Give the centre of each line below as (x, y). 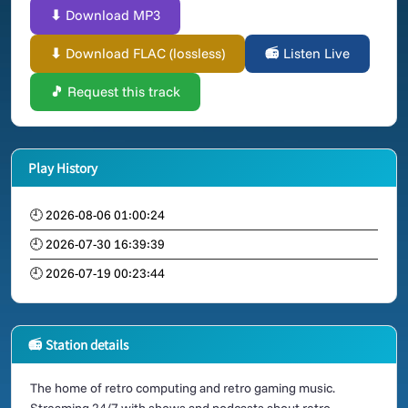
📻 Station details (78, 344)
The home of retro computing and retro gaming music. (183, 388)
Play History (63, 168)
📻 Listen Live (307, 53)
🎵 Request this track (115, 92)
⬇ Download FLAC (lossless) (138, 53)
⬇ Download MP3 (105, 15)
